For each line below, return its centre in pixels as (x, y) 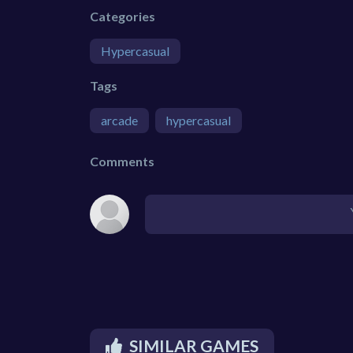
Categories (123, 17)
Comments (122, 162)
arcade (119, 121)
